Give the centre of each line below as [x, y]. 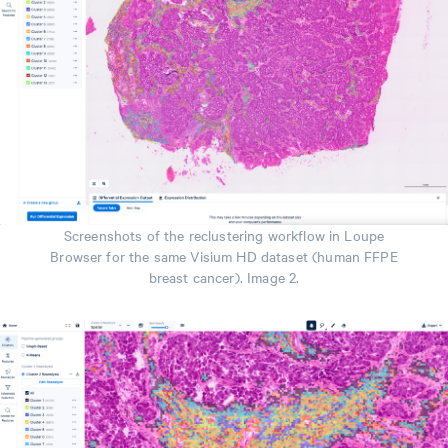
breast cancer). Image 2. [224, 276]
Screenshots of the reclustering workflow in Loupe [224, 234]
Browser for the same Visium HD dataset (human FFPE [224, 255]
